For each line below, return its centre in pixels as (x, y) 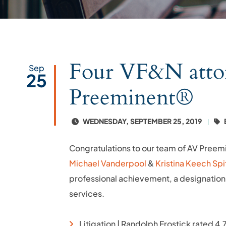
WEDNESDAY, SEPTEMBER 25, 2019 (142, 121)
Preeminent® (131, 98)
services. (87, 193)
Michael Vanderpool (108, 163)
